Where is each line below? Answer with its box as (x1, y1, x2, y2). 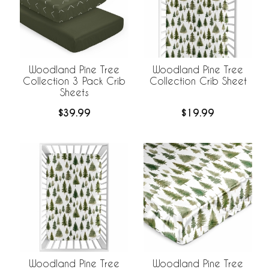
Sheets (59, 86, 89, 98)
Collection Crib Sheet (149, 74, 247, 86)
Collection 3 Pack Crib (23, 74, 125, 86)
